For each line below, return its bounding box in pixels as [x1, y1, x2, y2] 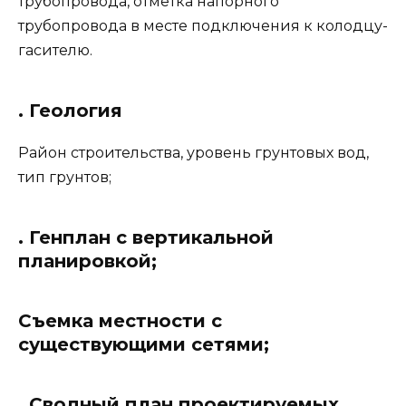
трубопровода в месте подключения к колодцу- [18, 16, 388, 34]
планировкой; [18, 249, 157, 272]
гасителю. [18, 41, 92, 59]
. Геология [18, 99, 122, 121]
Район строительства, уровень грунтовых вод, [18, 143, 369, 161]
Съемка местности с [18, 309, 222, 332]
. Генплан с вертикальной [18, 226, 274, 248]
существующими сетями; [18, 333, 269, 355]
